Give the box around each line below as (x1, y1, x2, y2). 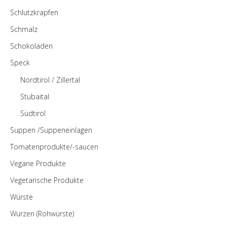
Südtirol (20, 108, 46, 118)
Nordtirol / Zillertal (20, 75, 80, 85)
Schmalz (10, 24, 37, 34)
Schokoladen (10, 41, 53, 51)
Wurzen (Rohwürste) (10, 209, 74, 218)
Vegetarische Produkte (10, 175, 84, 185)
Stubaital (20, 92, 49, 101)
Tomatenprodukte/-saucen (10, 142, 98, 152)
